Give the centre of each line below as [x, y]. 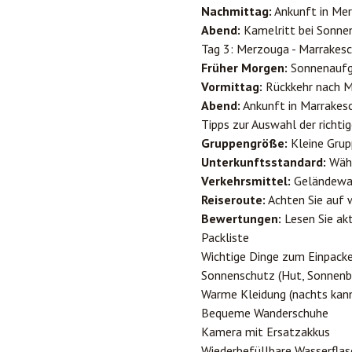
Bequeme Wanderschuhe [265, 313]
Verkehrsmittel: [246, 181]
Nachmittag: [236, 11]
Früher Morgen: [244, 68]
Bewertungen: [241, 218]
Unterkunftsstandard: [264, 162]
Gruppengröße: [244, 143]
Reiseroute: [233, 200]
